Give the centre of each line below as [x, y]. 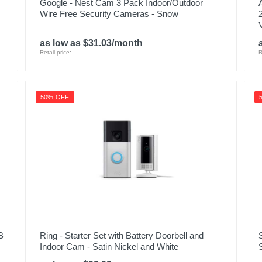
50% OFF [55, 97]
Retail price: [55, 52]
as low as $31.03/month [91, 43]
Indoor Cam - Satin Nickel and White [109, 247]
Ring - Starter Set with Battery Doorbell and [121, 235]
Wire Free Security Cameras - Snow [109, 14]
